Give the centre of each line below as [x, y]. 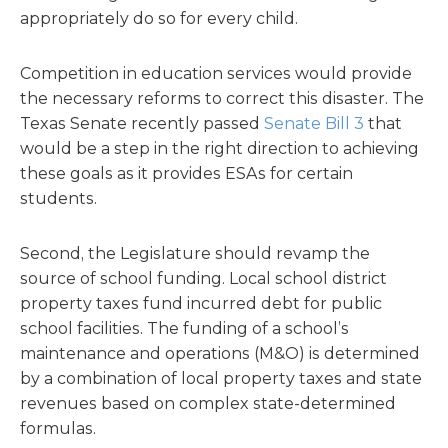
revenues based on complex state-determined [208, 403]
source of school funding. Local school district [203, 278]
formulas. [58, 428]
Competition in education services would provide [216, 73]
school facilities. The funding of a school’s [184, 328]
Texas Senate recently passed [142, 123]
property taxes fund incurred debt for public [201, 303]
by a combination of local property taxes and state [221, 378]
